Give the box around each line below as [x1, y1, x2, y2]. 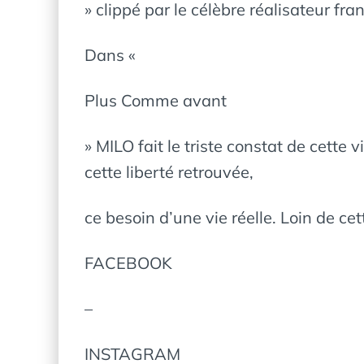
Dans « [84, 45, 136, 65]
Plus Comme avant [84, 90, 227, 110]
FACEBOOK [84, 253, 172, 273]
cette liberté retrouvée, [84, 162, 253, 182]
